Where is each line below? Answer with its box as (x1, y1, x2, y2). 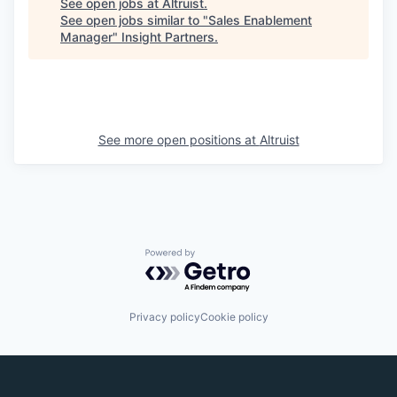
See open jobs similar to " (60, 12, 208, 27)
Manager (60, 29, 113, 44)
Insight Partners (121, 29, 214, 44)
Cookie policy (199, 310, 269, 323)
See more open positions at (97, 132, 260, 147)
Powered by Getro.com (144, 248, 300, 267)
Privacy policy (128, 310, 200, 323)
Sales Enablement (208, 12, 312, 27)
